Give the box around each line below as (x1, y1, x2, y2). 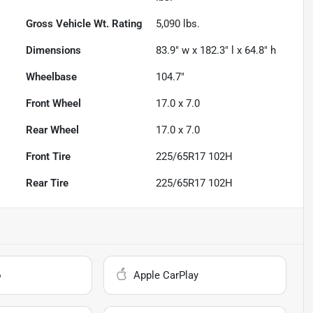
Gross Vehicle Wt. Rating (26, 17, 143, 31)
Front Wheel (26, 97, 82, 110)
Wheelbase (26, 71, 78, 84)
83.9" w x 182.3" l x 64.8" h (156, 44, 277, 57)
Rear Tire (26, 177, 69, 190)
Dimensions (26, 44, 82, 57)
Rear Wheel (26, 124, 80, 137)
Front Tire (26, 150, 71, 163)
